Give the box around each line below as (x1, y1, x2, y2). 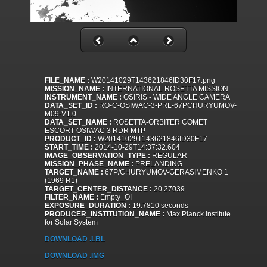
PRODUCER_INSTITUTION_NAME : (45, 210, 164, 219)
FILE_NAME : (45, 76, 89, 85)
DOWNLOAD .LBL (45, 235, 105, 244)
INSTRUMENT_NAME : (45, 93, 122, 102)
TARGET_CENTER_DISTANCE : (45, 185, 152, 194)
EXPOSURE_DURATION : (45, 201, 131, 210)
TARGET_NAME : (45, 168, 103, 177)
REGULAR (150, 151, 187, 160)
